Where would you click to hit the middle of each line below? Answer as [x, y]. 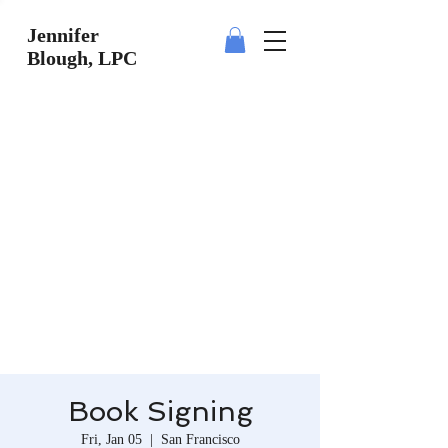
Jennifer [63, 35]
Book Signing [160, 411]
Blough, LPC [82, 58]
